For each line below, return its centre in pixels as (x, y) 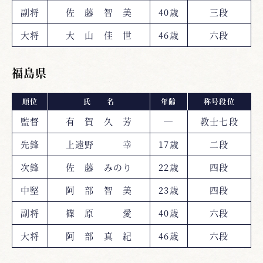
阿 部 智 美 (99, 190)
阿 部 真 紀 (99, 235)
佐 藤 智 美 (99, 12)
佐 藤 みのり (99, 167)
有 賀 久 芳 (99, 121)
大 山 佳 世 (99, 35)
